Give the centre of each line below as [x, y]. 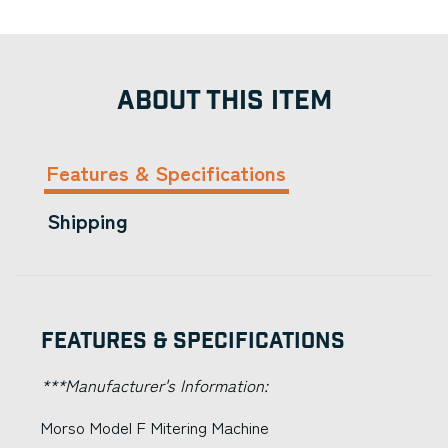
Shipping [87, 220]
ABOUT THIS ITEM [224, 101]
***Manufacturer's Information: [154, 385]
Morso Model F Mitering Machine [155, 427]
